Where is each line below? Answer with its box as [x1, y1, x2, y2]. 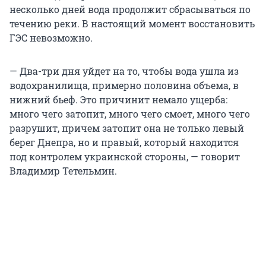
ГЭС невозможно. [9, 31, 93, 45]
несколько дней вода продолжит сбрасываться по [9, 3, 251, 16]
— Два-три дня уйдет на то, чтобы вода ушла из [9, 65, 239, 78]
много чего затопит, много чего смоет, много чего [9, 107, 250, 121]
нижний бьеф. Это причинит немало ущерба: [9, 93, 227, 106]
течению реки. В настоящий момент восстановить [9, 17, 255, 30]
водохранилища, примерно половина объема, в [9, 79, 239, 92]
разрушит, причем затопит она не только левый [9, 122, 244, 135]
